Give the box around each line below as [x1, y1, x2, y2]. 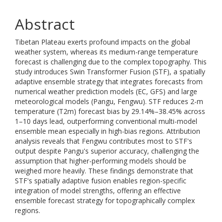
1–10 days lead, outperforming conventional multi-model [15, 116, 197, 126]
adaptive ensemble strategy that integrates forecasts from [15, 77, 203, 86]
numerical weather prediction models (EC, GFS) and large [15, 87, 197, 96]
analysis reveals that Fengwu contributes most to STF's [15, 136, 192, 146]
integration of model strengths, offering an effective [15, 186, 181, 195]
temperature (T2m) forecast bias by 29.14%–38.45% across [15, 107, 205, 116]
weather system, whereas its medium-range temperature [15, 47, 198, 56]
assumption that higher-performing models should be [15, 156, 186, 166]
